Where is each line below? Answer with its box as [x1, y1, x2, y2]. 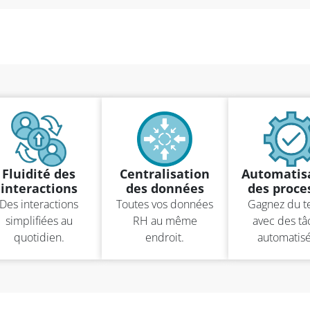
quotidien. [13, 229, 64, 245]
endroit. [145, 229, 185, 245]
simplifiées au [5, 212, 73, 228]
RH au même [132, 212, 197, 228]
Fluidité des [2, 165, 76, 182]
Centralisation [120, 165, 210, 182]
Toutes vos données [116, 196, 214, 212]
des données [125, 179, 204, 197]
